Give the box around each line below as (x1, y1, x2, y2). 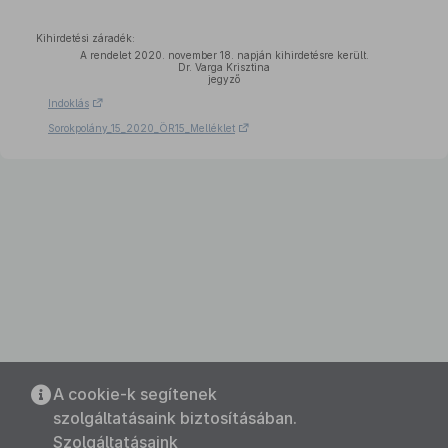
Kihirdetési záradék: (36, 32, 135, 44)
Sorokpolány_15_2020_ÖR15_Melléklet (48, 122, 235, 134)
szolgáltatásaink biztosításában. (52, 408, 297, 428)
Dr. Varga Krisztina (178, 61, 270, 73)
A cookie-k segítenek (52, 384, 217, 404)
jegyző (208, 73, 240, 85)
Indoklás (48, 97, 89, 109)
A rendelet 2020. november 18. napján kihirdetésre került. (79, 49, 369, 61)
